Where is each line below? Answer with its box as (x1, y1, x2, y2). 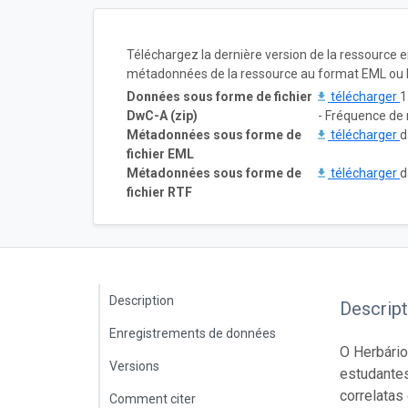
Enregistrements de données (109, 325, 276, 341)
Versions (109, 358, 159, 373)
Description (109, 292, 174, 308)
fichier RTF (127, 184, 192, 199)
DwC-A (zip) (127, 107, 198, 123)
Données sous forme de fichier (127, 88, 312, 104)
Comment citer (109, 391, 196, 406)
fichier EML (127, 146, 194, 161)
